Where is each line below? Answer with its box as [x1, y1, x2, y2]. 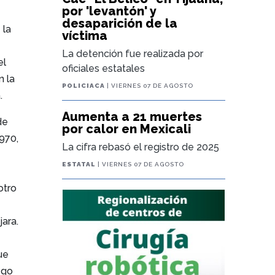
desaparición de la [62, 16, 178, 31]
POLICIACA [62, 82, 106, 89]
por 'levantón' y [62, 4, 157, 18]
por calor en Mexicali [62, 122, 192, 136]
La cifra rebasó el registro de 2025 [62, 141, 220, 153]
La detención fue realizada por [62, 48, 204, 60]
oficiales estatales [62, 63, 145, 74]
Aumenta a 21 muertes [62, 109, 203, 124]
